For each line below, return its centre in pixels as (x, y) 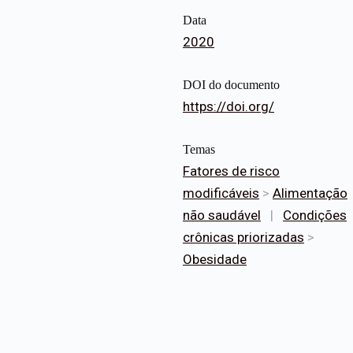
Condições (315, 216)
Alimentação (310, 193)
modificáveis (221, 193)
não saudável (222, 216)
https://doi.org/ (229, 107)
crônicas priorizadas (243, 238)
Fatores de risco (231, 171)
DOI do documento (231, 85)
